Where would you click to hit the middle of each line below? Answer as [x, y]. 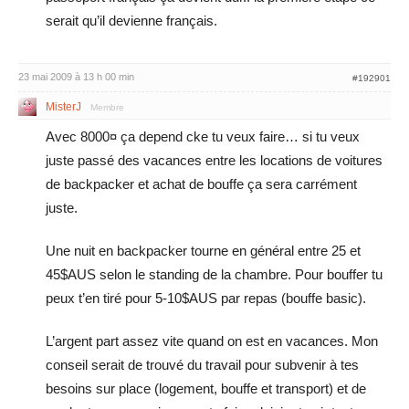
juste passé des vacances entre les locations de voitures [214, 160]
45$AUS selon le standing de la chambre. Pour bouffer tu [214, 274]
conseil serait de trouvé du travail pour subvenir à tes [202, 365]
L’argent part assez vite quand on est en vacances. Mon [212, 341]
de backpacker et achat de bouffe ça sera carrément [201, 184]
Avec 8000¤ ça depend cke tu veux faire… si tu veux [203, 136]
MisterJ [63, 107]
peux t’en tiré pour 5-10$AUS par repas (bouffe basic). [206, 298]
